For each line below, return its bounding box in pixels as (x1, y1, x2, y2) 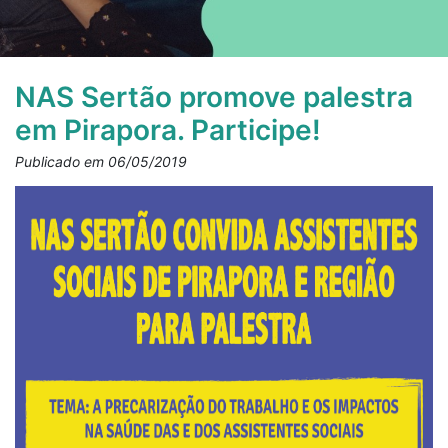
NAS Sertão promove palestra (15, 80, 413, 114)
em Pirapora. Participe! (15, 113, 321, 147)
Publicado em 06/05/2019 (15, 153, 187, 170)
